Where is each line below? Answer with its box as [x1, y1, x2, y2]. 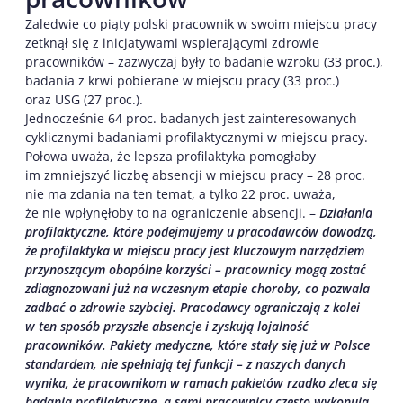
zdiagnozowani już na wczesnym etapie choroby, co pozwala [25, 279, 370, 297]
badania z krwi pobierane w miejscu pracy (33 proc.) [25, 71, 339, 89]
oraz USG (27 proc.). [25, 90, 143, 108]
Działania [319, 203, 372, 221]
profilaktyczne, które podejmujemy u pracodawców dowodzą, [25, 222, 377, 240]
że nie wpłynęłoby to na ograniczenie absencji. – [25, 203, 319, 221]
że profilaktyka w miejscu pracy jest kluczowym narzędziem [25, 241, 364, 259]
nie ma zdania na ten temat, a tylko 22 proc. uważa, [25, 184, 336, 202]
